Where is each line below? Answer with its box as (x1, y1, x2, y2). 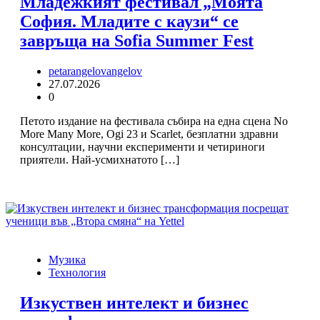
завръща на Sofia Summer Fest (20, 31, 254, 51)
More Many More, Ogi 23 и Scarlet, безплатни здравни (20, 127, 279, 140)
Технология (49, 266, 106, 279)
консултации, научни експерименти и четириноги (20, 140, 265, 153)
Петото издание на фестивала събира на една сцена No (20, 114, 288, 127)
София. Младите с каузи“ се (20, 12, 239, 31)
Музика (49, 253, 86, 266)
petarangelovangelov (49, 64, 142, 77)
